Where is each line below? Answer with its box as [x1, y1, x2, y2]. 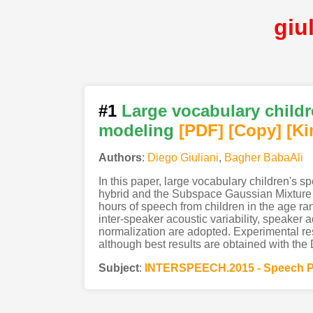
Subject [98, 261, 139, 274]
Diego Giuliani [147, 151, 219, 163]
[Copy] [228, 120, 282, 140]
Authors [98, 151, 142, 163]
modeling [98, 120, 174, 140]
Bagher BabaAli [224, 151, 303, 163]
